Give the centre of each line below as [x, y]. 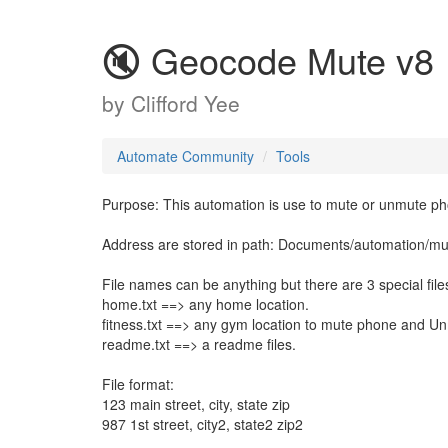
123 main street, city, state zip [196, 404]
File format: [138, 384]
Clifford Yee [185, 103]
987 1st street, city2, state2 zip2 [202, 424]
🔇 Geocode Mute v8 [268, 59]
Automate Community [185, 156]
